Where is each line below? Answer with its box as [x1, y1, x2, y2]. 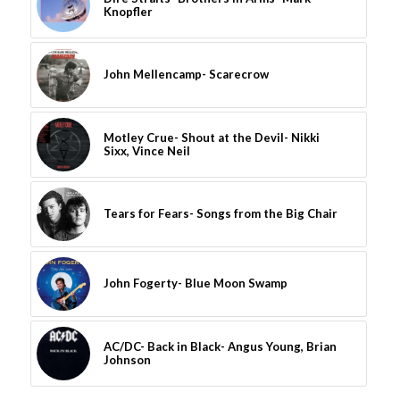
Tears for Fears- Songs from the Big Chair [103, 206, 337, 221]
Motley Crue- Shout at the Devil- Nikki [103, 130, 320, 146]
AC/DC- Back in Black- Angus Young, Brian [103, 339, 337, 354]
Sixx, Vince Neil [103, 144, 190, 159]
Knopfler [103, 4, 153, 20]
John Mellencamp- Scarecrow [103, 67, 269, 82]
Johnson [103, 353, 151, 368]
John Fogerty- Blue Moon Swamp [103, 276, 287, 291]
